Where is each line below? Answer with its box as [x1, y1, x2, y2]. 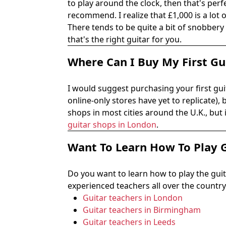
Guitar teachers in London [83, 192, 183, 203]
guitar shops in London [68, 119, 157, 130]
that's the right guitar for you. [68, 34, 182, 45]
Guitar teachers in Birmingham [83, 204, 201, 215]
